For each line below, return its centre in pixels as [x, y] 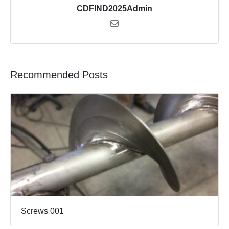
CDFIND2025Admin [114, 9]
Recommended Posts [59, 75]
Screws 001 [42, 211]
